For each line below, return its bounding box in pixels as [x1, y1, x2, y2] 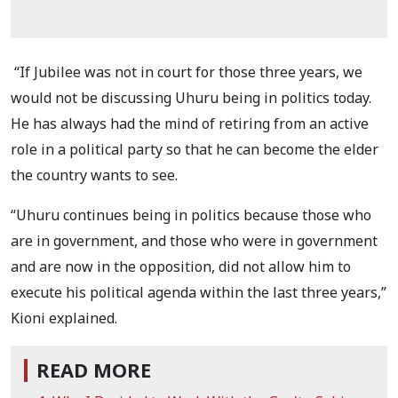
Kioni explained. [11, 307, 117, 328]
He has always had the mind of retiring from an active [11, 113, 369, 133]
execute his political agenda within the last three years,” [11, 282, 386, 302]
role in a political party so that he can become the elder [11, 139, 378, 159]
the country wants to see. [11, 164, 178, 185]
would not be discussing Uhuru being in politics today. [11, 87, 371, 107]
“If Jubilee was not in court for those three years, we [11, 61, 362, 82]
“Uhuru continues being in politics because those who [11, 204, 371, 225]
